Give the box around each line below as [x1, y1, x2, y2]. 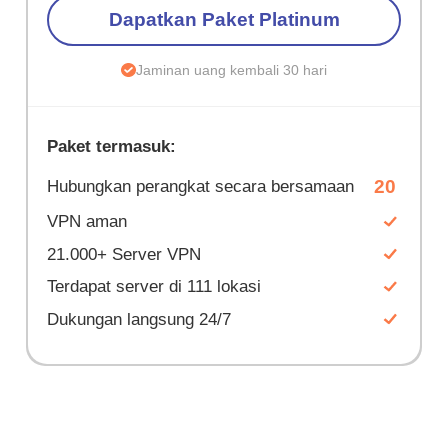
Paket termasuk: [47, 137, 177, 157]
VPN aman [47, 212, 128, 232]
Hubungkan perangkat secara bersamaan [47, 177, 355, 197]
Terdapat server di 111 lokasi [47, 277, 262, 297]
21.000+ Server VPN [47, 244, 202, 264]
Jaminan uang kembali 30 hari [135, 61, 327, 78]
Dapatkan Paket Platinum [108, 9, 340, 31]
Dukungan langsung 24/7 [47, 309, 232, 329]
